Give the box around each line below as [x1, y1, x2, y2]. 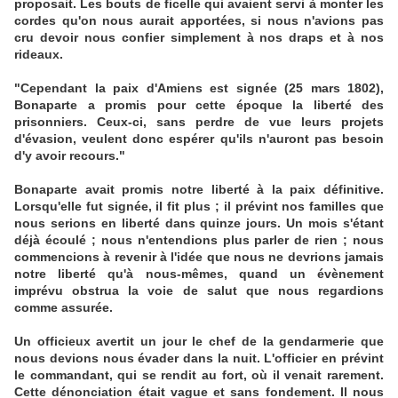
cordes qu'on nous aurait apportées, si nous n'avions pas [14, 13, 384, 28]
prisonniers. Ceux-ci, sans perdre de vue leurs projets [14, 115, 384, 130]
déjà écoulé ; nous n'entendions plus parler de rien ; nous [14, 233, 384, 248]
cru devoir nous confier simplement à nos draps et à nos [14, 30, 384, 45]
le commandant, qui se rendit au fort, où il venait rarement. [14, 368, 384, 383]
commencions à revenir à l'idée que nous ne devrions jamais [14, 250, 384, 265]
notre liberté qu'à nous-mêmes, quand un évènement [14, 267, 384, 282]
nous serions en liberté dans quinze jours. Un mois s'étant [14, 216, 384, 231]
